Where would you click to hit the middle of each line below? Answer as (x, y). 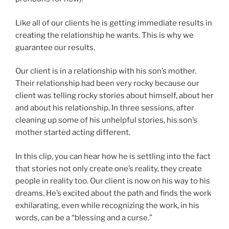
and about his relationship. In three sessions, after (105, 108)
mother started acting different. (73, 133)
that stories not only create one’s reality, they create (109, 168)
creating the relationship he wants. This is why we (105, 35)
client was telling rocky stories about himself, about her (114, 96)
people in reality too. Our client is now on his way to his (113, 181)
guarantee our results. (55, 47)
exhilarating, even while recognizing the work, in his (107, 205)
